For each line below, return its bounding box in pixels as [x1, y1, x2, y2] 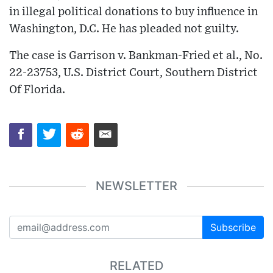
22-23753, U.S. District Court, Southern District [9, 67, 258, 79]
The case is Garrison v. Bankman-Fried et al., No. [9, 50, 263, 62]
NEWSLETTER [96, 179, 177, 194]
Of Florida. [9, 84, 65, 96]
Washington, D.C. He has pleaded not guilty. [9, 23, 239, 35]
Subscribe [210, 221, 256, 233]
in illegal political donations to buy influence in [9, 6, 258, 18]
